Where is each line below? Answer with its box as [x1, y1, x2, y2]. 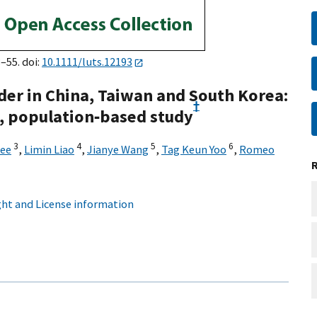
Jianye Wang [87, 142, 149, 157]
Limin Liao [24, 142, 74, 157]
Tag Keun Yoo [161, 142, 226, 157]
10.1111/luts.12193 [42, 54, 132, 69]
